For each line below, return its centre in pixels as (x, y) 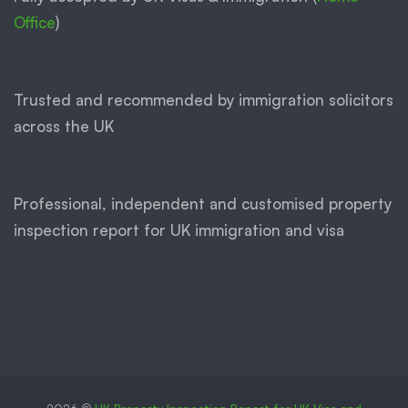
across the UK (64, 127)
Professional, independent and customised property (203, 204)
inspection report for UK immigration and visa (179, 230)
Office (35, 23)
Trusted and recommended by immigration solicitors (204, 100)
